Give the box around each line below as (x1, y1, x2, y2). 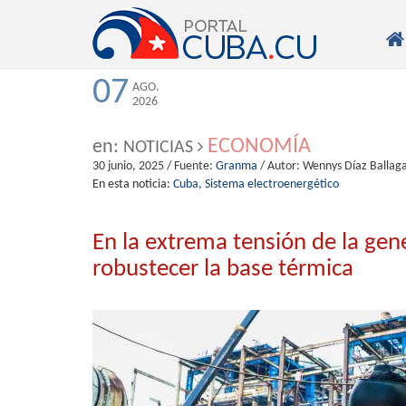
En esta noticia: (92, 178, 170, 191)
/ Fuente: (164, 159, 216, 173)
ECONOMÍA (208, 136, 311, 158)
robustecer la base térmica (92, 257, 353, 282)
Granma (216, 159, 257, 173)
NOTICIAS (119, 139, 193, 157)
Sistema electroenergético (205, 178, 339, 191)
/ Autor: (260, 159, 303, 173)
